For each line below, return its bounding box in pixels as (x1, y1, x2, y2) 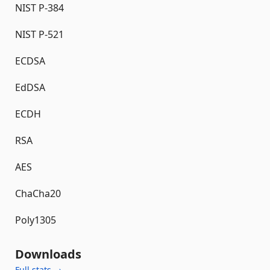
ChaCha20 (15, 187, 61, 200)
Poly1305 (15, 213, 56, 227)
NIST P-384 (15, 1, 64, 14)
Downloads (15, 246, 81, 262)
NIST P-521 (15, 28, 64, 41)
